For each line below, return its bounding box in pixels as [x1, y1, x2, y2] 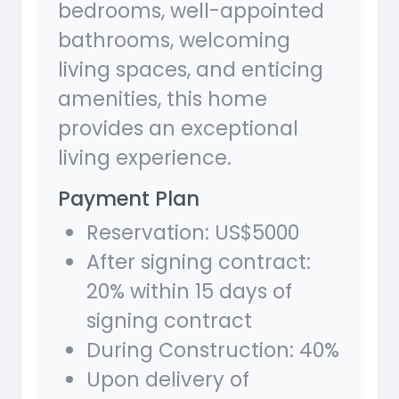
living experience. [58, 143, 232, 173]
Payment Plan [58, 184, 199, 214]
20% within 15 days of [86, 277, 292, 306]
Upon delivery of [86, 365, 249, 395]
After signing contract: [86, 248, 311, 277]
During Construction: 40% [86, 336, 339, 365]
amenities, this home [58, 85, 267, 114]
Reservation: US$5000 [86, 218, 299, 248]
